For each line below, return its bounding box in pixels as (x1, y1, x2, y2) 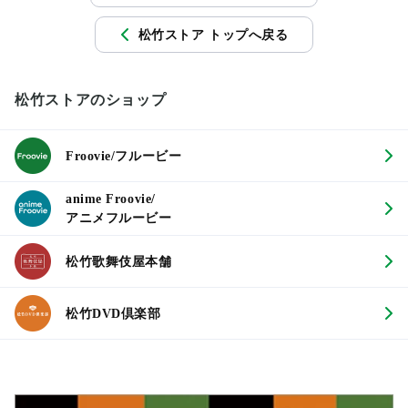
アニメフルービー (66, 211, 172, 226)
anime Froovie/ (66, 192, 156, 207)
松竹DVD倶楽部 (66, 306, 161, 321)
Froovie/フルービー (66, 148, 182, 163)
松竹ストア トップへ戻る (138, 27, 289, 42)
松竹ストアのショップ (15, 92, 167, 108)
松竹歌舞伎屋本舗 (66, 254, 172, 269)
